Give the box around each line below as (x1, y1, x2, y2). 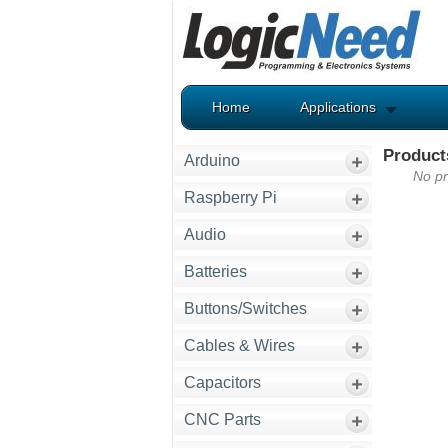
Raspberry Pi (184, 189, 277, 206)
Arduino (184, 152, 240, 169)
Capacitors (184, 374, 261, 391)
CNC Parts (184, 411, 261, 428)
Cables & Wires (184, 337, 295, 354)
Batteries (184, 263, 247, 280)
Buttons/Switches (184, 300, 307, 317)
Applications (300, 99, 376, 115)
